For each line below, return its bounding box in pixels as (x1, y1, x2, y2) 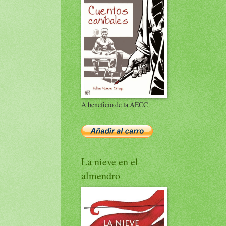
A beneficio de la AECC (81, 100, 148, 109)
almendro (81, 168, 120, 182)
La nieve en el (81, 155, 138, 168)
